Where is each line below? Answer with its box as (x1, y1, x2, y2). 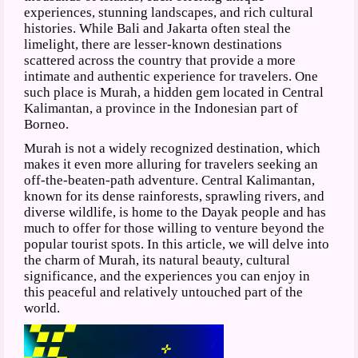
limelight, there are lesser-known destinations (24, 36, 283, 52)
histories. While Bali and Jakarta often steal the (24, 20, 292, 36)
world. (24, 300, 61, 316)
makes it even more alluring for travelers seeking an (24, 156, 319, 172)
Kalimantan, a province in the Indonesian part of (24, 100, 299, 116)
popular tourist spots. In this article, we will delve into (24, 236, 330, 252)
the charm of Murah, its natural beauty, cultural (24, 252, 291, 268)
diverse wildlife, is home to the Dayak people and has (24, 204, 327, 220)
